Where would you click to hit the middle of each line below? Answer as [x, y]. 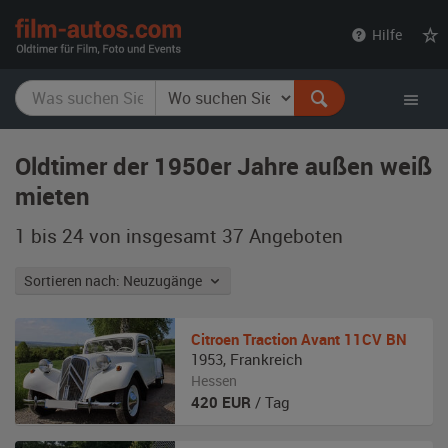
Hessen [214, 380]
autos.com [228, 50]
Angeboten [293, 235]
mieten [52, 196]
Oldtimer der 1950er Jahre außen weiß [223, 166]
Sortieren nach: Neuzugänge [165, 280]
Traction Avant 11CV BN [325, 339]
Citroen [215, 339]
